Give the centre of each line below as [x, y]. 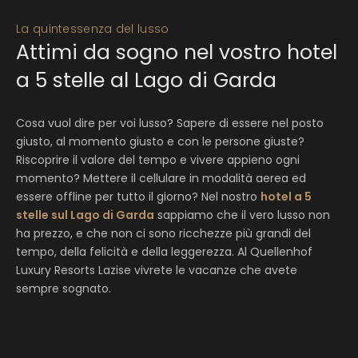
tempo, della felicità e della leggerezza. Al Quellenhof [164, 252]
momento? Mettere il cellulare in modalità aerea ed [161, 178]
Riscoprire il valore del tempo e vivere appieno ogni [158, 160]
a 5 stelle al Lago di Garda [146, 80]
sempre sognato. [64, 288]
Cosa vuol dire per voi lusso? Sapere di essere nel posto [170, 123]
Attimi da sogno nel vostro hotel [177, 52]
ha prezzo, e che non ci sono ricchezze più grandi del [163, 233]
